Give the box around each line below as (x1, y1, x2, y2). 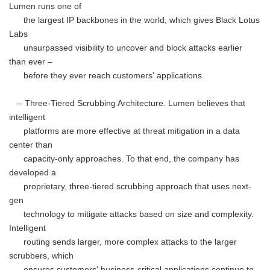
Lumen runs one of (9, 2, 81, 11)
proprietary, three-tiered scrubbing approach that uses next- (9, 182, 251, 191)
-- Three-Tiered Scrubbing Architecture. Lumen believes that (9, 99, 245, 108)
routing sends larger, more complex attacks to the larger (9, 237, 237, 246)
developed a (9, 168, 56, 177)
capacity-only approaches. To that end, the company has (9, 154, 239, 163)
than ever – (9, 57, 52, 66)
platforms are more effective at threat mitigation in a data (9, 127, 240, 136)
